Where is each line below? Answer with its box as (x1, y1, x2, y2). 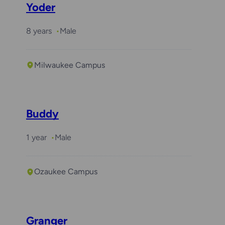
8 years (26, 26, 52, 36)
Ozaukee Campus (34, 167, 97, 177)
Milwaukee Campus (34, 60, 105, 70)
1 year (26, 133, 47, 143)
